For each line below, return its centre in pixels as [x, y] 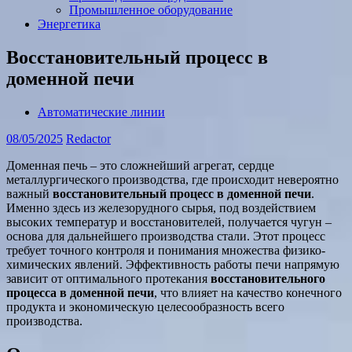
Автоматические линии [101, 112]
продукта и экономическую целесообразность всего [145, 306]
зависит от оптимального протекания [108, 278]
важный [29, 193]
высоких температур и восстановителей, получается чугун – [169, 222]
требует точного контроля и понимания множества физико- [166, 250]
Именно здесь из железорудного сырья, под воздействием [161, 207]
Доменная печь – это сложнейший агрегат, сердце [140, 165]
